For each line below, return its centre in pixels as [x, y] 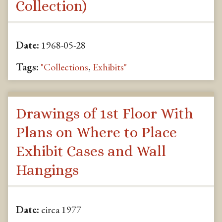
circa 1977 [60, 209]
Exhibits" [110, 67]
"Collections [64, 67]
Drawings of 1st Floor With [105, 113]
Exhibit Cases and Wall [91, 151]
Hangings [47, 170]
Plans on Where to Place [96, 132]
